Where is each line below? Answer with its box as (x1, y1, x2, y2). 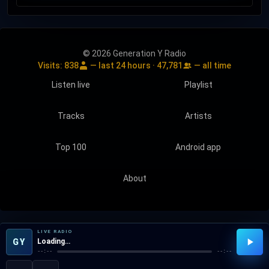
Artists (184, 111, 212, 121)
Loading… (37, 237, 70, 246)
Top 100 (55, 142, 86, 153)
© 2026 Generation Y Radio (83, 49, 186, 59)
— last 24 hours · (88, 61, 157, 71)
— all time (192, 61, 231, 71)
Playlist (184, 80, 213, 90)
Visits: (38, 61, 64, 71)
